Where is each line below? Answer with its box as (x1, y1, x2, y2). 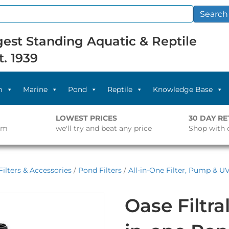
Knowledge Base (153, 85, 213, 94)
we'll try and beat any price (55, 124, 152, 133)
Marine (23, 85, 48, 94)
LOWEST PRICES (55, 113, 117, 123)
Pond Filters (78, 166, 122, 175)
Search (199, 9, 228, 19)
